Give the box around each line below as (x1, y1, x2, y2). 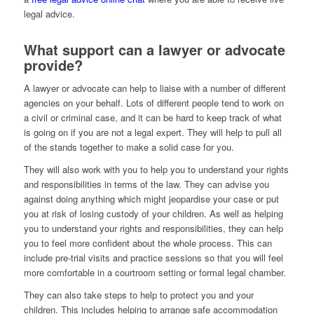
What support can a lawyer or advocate (23, 39, 285, 60)
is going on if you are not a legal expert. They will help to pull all (23, 125, 282, 139)
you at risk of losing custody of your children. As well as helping (23, 206, 283, 220)
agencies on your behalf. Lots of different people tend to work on (23, 95, 284, 109)
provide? (23, 54, 83, 75)
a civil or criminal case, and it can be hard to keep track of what (23, 110, 282, 124)
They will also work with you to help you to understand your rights (23, 162, 289, 176)
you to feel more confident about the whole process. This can (23, 235, 272, 250)
